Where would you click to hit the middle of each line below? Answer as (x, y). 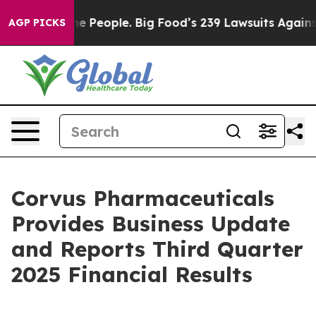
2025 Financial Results (132, 274)
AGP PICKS (37, 23)
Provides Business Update (151, 224)
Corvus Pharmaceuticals (143, 198)
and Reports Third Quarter (157, 249)
